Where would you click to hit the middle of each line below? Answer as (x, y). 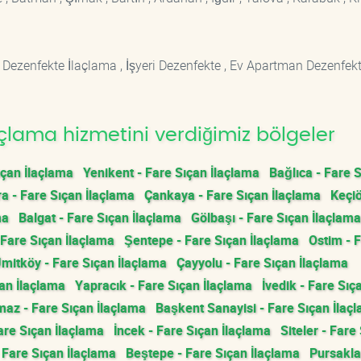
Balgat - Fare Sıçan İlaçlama (100, 218)
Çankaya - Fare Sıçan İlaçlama (232, 195)
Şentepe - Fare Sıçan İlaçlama (212, 240)
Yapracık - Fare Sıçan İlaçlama (164, 285)
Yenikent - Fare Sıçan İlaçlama (171, 172)
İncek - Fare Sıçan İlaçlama (192, 330)
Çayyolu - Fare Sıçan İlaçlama (262, 263)
